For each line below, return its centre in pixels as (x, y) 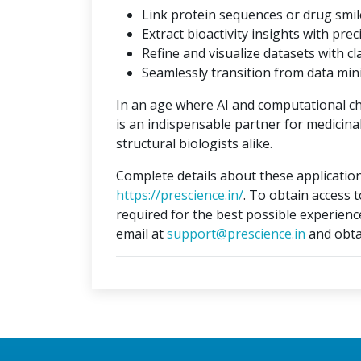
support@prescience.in (236, 234)
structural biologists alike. (194, 143)
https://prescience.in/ (180, 195)
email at (141, 234)
